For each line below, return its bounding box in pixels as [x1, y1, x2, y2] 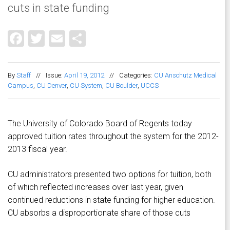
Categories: [119, 71, 154, 80]
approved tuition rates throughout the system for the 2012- [8, 131, 219, 142]
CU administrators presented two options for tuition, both [8, 169, 212, 180]
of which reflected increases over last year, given [8, 182, 183, 193]
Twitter [45, 27, 95, 47]
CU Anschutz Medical [154, 71, 217, 80]
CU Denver [36, 82, 67, 90]
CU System [70, 82, 102, 90]
